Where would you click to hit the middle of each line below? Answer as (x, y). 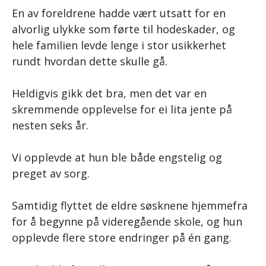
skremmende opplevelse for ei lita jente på (122, 109)
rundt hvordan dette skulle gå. (90, 61)
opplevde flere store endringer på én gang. (122, 237)
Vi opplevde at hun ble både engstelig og (117, 157)
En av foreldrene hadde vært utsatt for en (119, 13)
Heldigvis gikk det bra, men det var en (109, 93)
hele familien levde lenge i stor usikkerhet (119, 45)
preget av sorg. (51, 173)
